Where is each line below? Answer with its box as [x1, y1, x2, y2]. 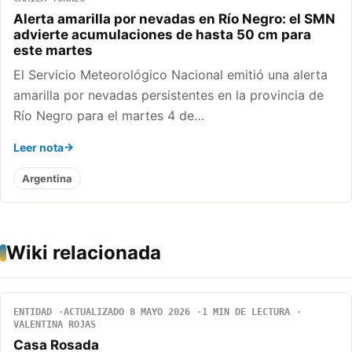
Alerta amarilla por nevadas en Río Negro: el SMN [13, 11, 335, 27]
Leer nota [13, 141, 64, 155]
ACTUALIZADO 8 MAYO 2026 [64, 306, 190, 318]
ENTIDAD [13, 306, 52, 318]
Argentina [22, 171, 72, 185]
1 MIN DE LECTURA [202, 306, 290, 318]
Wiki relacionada [6, 241, 161, 265]
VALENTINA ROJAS [13, 319, 96, 331]
